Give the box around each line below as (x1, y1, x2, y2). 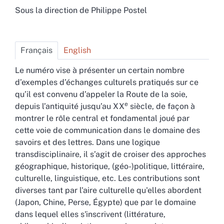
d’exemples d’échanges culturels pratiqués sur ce (15, 77, 198, 87)
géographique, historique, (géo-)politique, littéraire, (15, 161, 204, 171)
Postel (123, 5, 147, 15)
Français (20, 45, 52, 55)
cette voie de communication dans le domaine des (15, 125, 200, 135)
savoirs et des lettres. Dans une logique (15, 137, 160, 147)
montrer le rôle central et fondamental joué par (15, 113, 189, 123)
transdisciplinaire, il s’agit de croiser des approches (15, 149, 206, 159)
